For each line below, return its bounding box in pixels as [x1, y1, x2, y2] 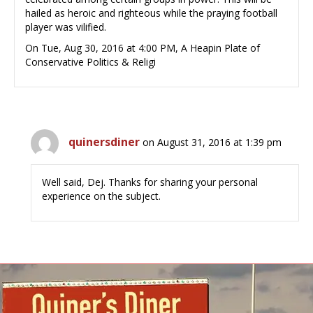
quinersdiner [68, 134, 140, 150]
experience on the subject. [42, 189, 161, 203]
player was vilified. [25, 20, 106, 34]
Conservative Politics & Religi [25, 55, 156, 69]
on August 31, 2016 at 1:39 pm [143, 136, 282, 150]
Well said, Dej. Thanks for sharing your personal [42, 175, 259, 189]
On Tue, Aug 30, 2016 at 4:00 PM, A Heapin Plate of [25, 41, 260, 55]
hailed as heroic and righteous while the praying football [25, 6, 277, 20]
